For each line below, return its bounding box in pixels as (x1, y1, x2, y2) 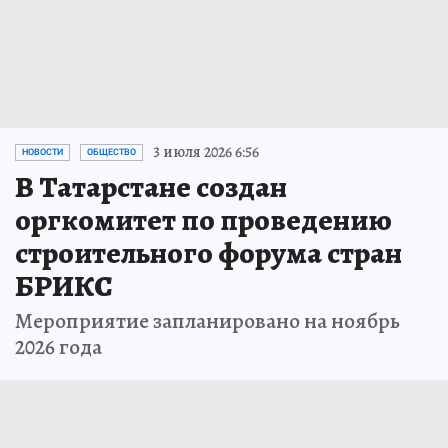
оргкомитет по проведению (15, 200, 392, 241)
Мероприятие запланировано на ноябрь (15, 306, 400, 337)
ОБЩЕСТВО (87, 147, 136, 158)
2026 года (15, 332, 102, 363)
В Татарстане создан (15, 167, 287, 208)
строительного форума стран (15, 233, 402, 274)
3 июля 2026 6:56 (153, 141, 259, 164)
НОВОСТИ (22, 147, 63, 158)
